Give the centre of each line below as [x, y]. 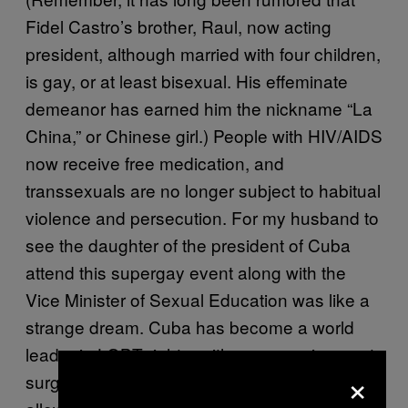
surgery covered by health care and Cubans [198, 381]
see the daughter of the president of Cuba [188, 244]
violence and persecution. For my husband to [202, 217]
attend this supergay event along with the [186, 271]
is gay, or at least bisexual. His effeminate [187, 80]
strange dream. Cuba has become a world [190, 326]
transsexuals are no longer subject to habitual [203, 189]
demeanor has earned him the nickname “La [199, 107]
